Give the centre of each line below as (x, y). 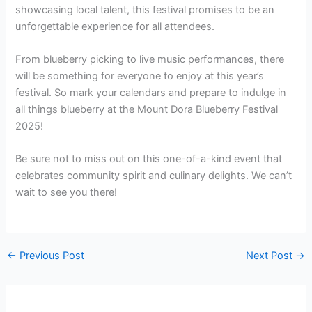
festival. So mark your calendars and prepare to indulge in (151, 92)
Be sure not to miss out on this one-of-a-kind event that (149, 159)
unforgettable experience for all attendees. (115, 26)
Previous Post (50, 256)
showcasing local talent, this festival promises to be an (145, 9)
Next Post (271, 256)
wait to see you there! (67, 193)
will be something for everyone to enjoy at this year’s (140, 76)
